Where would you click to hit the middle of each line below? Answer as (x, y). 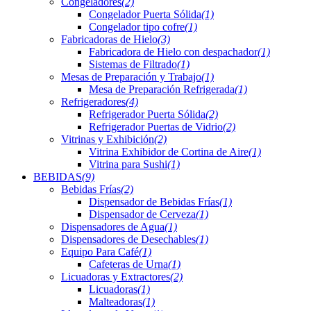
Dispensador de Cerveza (142, 215)
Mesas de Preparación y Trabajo (131, 77)
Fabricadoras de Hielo (109, 40)
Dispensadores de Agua (113, 227)
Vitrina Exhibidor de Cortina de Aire (169, 152)
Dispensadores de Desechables (128, 239)
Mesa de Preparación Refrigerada (162, 90)
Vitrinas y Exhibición (108, 140)
